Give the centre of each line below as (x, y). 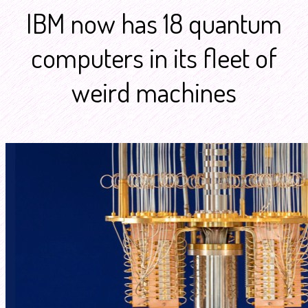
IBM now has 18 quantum (154, 23)
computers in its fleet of (154, 57)
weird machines (154, 91)
